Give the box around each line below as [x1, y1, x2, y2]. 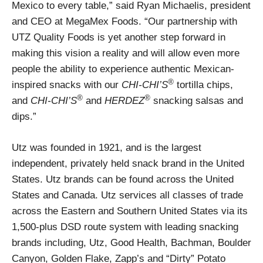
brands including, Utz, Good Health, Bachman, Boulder [12, 237, 251, 249]
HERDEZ [104, 95, 144, 107]
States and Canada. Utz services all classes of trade [12, 189, 243, 201]
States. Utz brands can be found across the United [12, 173, 234, 186]
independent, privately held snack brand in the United [12, 157, 244, 170]
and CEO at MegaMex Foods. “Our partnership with [12, 15, 237, 28]
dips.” [12, 110, 36, 123]
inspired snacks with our [12, 79, 119, 91]
